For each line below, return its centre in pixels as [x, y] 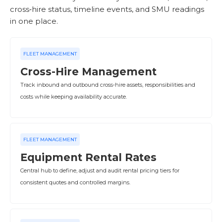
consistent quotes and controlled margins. [75, 182]
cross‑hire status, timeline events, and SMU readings [107, 9]
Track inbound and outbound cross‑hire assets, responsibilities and [108, 85]
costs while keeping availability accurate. [74, 97]
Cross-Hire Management [88, 72]
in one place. [34, 21]
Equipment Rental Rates [88, 157]
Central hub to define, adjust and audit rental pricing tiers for [100, 170]
